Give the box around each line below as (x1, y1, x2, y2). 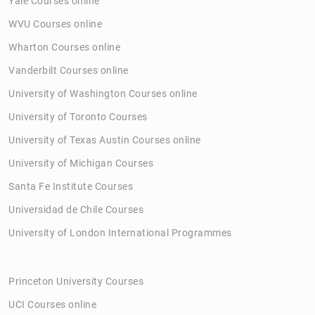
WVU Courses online (8, 18, 102, 30)
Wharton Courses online (8, 41, 120, 53)
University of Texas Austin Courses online (8, 134, 201, 146)
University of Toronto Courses (8, 110, 148, 122)
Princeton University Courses (8, 275, 143, 287)
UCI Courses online (8, 298, 96, 310)
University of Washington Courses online (8, 87, 198, 99)
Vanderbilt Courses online (8, 64, 129, 76)
